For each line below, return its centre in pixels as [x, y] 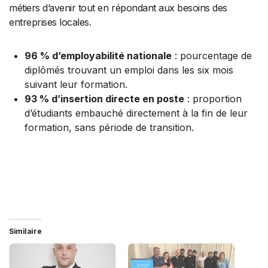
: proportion [213, 98]
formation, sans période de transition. [109, 127]
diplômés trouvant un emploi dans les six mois [129, 70]
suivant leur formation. [76, 84]
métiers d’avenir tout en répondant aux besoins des [118, 7]
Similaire [25, 231]
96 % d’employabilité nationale [98, 55]
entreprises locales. [50, 22]
